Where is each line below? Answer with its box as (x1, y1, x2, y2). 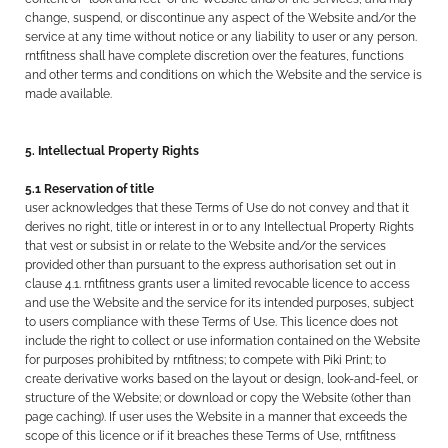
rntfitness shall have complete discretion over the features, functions (25, 49, 405, 63)
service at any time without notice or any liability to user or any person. (25, 30, 418, 44)
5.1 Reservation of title (25, 182, 155, 196)
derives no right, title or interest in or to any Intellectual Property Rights (25, 220, 415, 234)
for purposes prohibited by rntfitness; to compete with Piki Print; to (25, 353, 387, 367)
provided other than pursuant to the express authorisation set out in (25, 258, 397, 272)
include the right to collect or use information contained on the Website (25, 334, 421, 348)
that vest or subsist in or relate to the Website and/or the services (25, 239, 387, 253)
